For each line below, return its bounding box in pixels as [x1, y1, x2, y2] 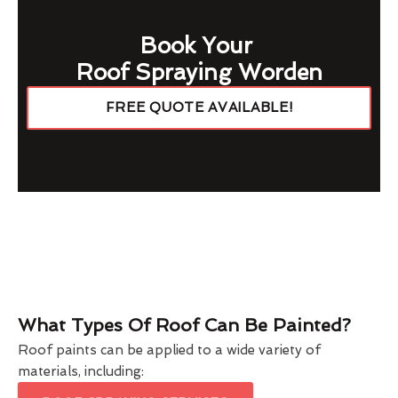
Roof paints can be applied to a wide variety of [18, 342, 321, 359]
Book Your [139, 33, 259, 60]
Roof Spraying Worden [76, 60, 322, 86]
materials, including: [18, 363, 144, 380]
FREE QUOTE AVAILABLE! [105, 99, 293, 116]
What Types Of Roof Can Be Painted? [18, 314, 351, 337]
